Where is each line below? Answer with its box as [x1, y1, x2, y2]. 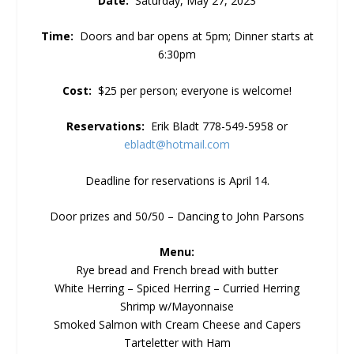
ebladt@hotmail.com [124, 137, 230, 153]
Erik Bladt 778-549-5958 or [148, 119, 288, 134]
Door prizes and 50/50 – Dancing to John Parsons [50, 208, 304, 224]
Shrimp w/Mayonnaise [120, 299, 234, 314]
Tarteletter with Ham [123, 335, 231, 351]
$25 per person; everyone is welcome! [92, 82, 292, 98]
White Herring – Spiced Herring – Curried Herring [55, 281, 299, 296]
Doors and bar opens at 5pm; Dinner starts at [76, 28, 314, 44]
